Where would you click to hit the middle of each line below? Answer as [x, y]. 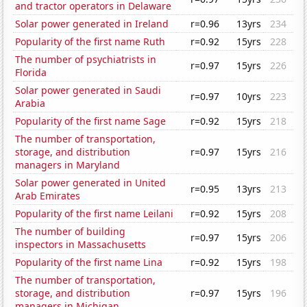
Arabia [30, 103]
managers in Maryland [68, 165]
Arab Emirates [48, 196]
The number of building [71, 232]
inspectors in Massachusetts [81, 245]
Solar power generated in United [91, 183]
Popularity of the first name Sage [91, 121]
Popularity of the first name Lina [89, 262]
